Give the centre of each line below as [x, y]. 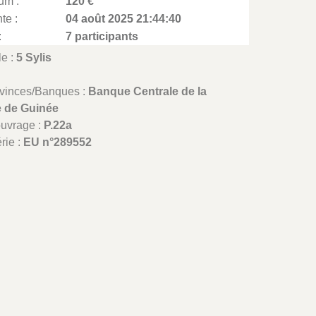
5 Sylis [34, 57]
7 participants [102, 36]
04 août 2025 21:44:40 [124, 19]
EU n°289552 [58, 142]
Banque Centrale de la [148, 91]
